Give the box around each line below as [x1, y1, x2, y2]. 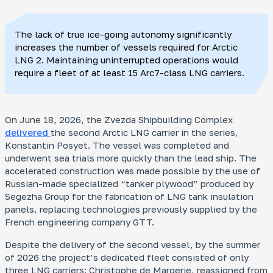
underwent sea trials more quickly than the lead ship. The [5, 152, 257, 163]
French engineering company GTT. [5, 216, 154, 227]
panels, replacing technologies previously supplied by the [5, 204, 257, 214]
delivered [5, 127, 51, 138]
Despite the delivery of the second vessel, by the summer [5, 239, 260, 250]
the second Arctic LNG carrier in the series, [51, 127, 238, 138]
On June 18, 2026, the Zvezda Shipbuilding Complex [5, 114, 233, 125]
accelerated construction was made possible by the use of [5, 165, 260, 176]
